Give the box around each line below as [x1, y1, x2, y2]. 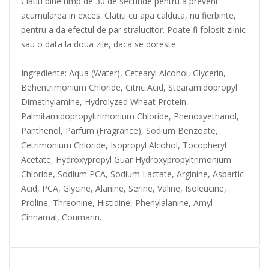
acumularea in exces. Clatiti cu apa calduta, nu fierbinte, [21, 10, 236, 21]
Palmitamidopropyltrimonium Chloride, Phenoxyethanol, [21, 110, 239, 122]
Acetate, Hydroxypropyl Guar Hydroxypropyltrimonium [21, 154, 231, 165]
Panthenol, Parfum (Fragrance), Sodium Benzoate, [21, 125, 218, 136]
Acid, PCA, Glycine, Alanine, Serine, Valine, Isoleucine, [21, 183, 226, 194]
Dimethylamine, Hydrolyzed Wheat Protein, [21, 96, 189, 107]
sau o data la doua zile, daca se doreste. [21, 38, 178, 50]
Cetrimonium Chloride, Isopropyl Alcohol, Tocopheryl [21, 139, 226, 151]
